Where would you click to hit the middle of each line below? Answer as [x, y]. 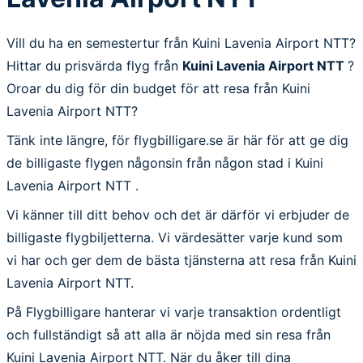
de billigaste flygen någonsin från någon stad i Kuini [165, 162]
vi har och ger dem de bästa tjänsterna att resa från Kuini [181, 260]
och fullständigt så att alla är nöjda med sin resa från [169, 334]
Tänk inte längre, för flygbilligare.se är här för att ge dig [177, 140]
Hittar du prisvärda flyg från [94, 65]
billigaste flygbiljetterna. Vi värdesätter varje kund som [175, 237]
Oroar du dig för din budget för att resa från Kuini [158, 88]
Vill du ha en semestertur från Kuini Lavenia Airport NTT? [181, 43]
